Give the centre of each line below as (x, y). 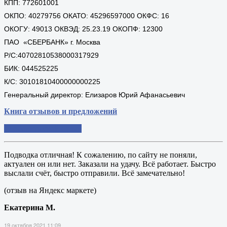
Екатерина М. (30, 208)
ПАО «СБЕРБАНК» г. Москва (52, 42)
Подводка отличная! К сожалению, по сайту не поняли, (101, 155)
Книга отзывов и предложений (61, 111)
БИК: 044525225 (31, 69)
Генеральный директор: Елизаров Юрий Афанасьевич (94, 95)
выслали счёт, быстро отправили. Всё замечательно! (94, 173)
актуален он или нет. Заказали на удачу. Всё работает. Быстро (110, 164)
